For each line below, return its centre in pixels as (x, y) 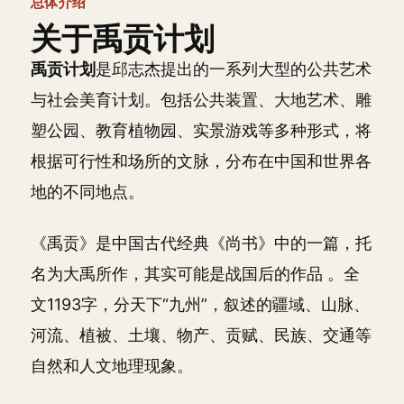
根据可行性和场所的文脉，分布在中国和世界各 (201, 161)
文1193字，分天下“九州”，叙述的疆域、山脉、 (200, 304)
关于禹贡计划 (123, 38)
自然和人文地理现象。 (112, 365)
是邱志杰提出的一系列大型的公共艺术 (234, 69)
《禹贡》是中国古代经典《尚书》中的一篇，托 (201, 243)
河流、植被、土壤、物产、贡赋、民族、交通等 (201, 335)
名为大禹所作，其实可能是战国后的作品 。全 (195, 273)
